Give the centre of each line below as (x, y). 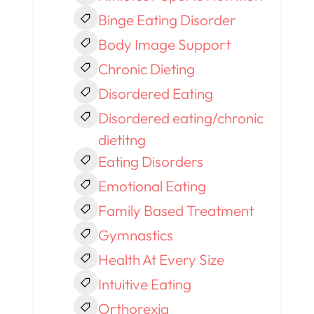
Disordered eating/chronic (180, 118)
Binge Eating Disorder (167, 20)
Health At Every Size (161, 260)
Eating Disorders (150, 162)
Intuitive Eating (144, 284)
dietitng (122, 140)
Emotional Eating (152, 186)
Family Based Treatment (176, 211)
